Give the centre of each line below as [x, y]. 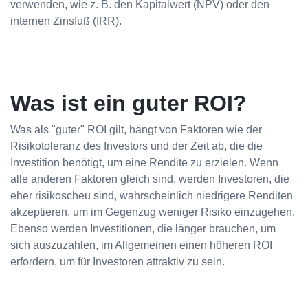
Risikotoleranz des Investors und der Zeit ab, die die [136, 146]
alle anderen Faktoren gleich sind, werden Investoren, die [150, 179]
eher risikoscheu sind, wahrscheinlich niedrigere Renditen [152, 196]
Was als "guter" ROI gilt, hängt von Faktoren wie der [136, 130]
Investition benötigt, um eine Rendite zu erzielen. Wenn [144, 163]
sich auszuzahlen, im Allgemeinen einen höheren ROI [141, 245]
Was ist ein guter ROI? [129, 103]
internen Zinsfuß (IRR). [66, 21]
